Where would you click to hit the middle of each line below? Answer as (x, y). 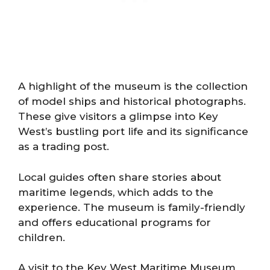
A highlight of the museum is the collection (133, 86)
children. (42, 237)
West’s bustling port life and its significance (133, 131)
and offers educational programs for (115, 222)
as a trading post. (64, 146)
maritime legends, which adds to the (116, 192)
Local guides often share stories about (120, 177)
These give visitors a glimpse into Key (118, 116)
